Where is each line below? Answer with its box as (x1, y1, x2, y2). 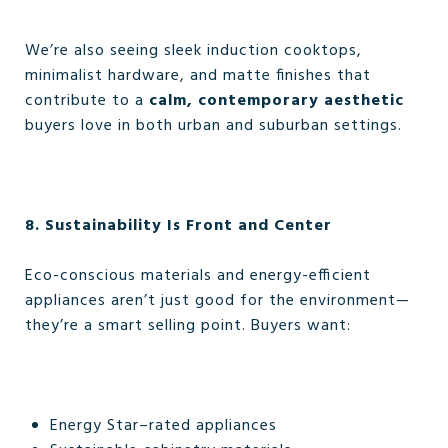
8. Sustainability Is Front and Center (25, 213, 332, 239)
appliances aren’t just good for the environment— (25, 288, 410, 314)
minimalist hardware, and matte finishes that (25, 63, 371, 89)
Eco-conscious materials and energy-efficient (25, 263, 371, 289)
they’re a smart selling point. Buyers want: (25, 313, 351, 339)
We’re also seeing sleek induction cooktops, (25, 38, 362, 64)
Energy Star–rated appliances (49, 413, 277, 439)
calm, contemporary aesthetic (149, 88, 404, 114)
